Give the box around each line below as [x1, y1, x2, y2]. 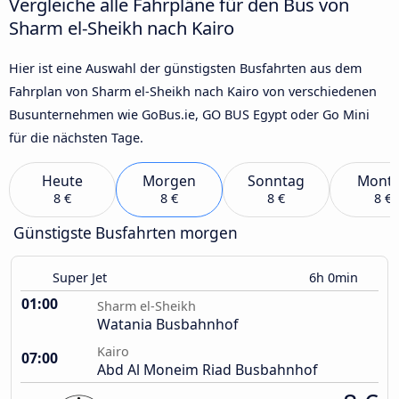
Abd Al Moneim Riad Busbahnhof [97, 360, 317, 380]
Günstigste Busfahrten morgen [13, 223, 238, 244]
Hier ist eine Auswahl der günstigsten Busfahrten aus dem [9, 59, 362, 77]
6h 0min [309, 269, 362, 287]
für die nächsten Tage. [9, 128, 143, 146]
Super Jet [53, 269, 107, 287]
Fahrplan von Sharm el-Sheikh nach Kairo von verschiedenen [9, 82, 377, 100]
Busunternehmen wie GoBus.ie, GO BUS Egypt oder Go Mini [9, 105, 370, 123]
